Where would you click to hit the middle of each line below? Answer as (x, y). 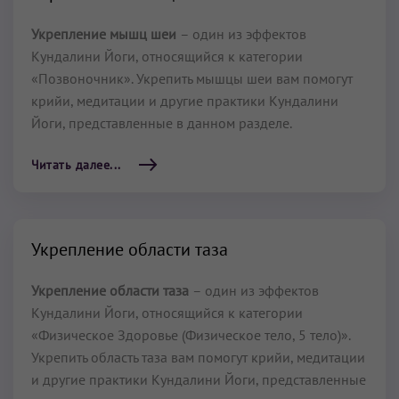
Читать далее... (76, 165)
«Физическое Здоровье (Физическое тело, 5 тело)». (191, 335)
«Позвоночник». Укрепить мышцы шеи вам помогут (192, 78)
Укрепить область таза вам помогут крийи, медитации (198, 357)
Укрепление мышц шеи (106, 34)
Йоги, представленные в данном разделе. (162, 123)
